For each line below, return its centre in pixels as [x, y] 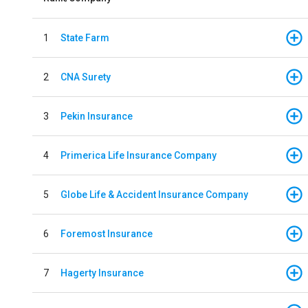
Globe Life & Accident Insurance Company [154, 194]
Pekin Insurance [97, 116]
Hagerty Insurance [102, 273]
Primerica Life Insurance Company [139, 155]
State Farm [85, 37]
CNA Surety [86, 77]
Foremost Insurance [107, 233]
